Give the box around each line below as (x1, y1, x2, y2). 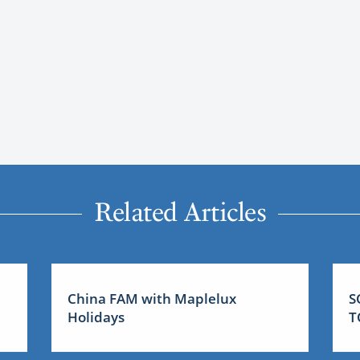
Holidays (67, 307, 125, 326)
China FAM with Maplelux (67, 288, 236, 308)
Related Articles (94, 197, 266, 228)
